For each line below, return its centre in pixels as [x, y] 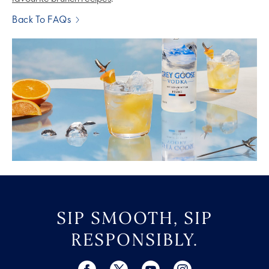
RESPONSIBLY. [134, 240]
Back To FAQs [41, 21]
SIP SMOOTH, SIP [134, 218]
